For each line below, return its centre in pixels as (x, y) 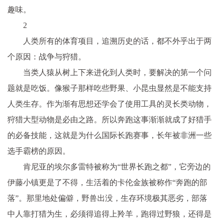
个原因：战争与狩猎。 (47, 57)
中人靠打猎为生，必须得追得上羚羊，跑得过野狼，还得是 (110, 214)
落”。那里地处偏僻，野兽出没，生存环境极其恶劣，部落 (107, 198)
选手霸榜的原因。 (39, 151)
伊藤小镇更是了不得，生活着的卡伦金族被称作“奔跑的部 (107, 182)
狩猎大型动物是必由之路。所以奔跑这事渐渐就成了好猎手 (110, 120)
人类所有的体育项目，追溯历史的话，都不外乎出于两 (117, 41)
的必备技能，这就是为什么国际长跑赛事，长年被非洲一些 (110, 135)
